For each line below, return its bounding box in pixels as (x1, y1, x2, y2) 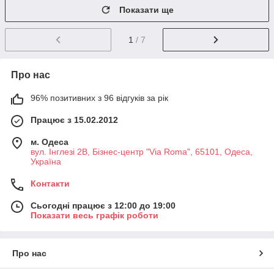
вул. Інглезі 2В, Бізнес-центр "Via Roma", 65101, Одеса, (31, 146, 253, 157)
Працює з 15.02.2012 (31, 114, 118, 125)
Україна (31, 156, 61, 166)
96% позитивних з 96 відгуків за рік (31, 92, 168, 103)
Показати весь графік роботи (31, 210, 158, 220)
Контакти (31, 178, 70, 188)
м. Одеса (31, 136, 68, 147)
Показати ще (119, 5, 174, 15)
